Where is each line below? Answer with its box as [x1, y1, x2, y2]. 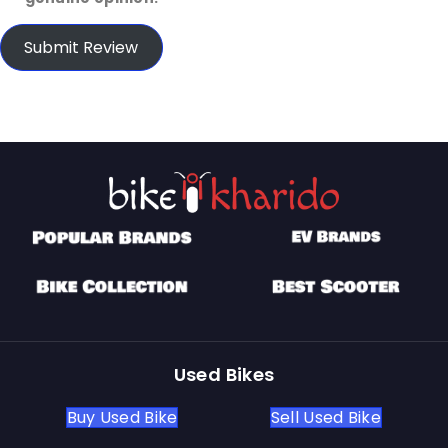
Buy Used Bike [66, 406, 178, 430]
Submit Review [24, 35, 139, 59]
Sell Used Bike [270, 406, 382, 430]
